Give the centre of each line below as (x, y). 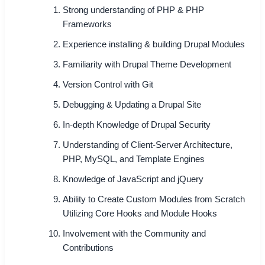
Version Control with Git (108, 84)
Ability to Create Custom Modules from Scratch (154, 199)
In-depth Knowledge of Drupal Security (137, 125)
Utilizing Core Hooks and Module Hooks (140, 213)
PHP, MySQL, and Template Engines (134, 159)
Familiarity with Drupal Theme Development (147, 64)
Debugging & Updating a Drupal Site (132, 104)
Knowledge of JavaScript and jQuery (133, 179)
